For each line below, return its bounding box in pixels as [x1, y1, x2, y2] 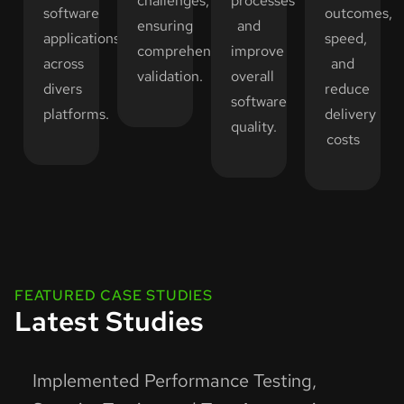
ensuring [137, 15, 193, 35]
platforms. [43, 104, 109, 124]
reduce [325, 78, 370, 98]
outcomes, [325, 3, 392, 23]
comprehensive [137, 41, 236, 60]
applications [43, 28, 120, 48]
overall [231, 66, 274, 86]
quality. [231, 116, 277, 136]
